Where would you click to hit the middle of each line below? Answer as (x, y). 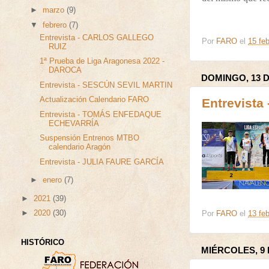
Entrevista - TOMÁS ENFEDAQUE (101, 114)
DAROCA (65, 71)
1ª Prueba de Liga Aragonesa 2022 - (102, 62)
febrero (56, 25)
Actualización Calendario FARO (95, 100)
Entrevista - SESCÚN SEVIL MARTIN (106, 85)
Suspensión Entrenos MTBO (90, 138)
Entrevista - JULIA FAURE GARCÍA (102, 162)
